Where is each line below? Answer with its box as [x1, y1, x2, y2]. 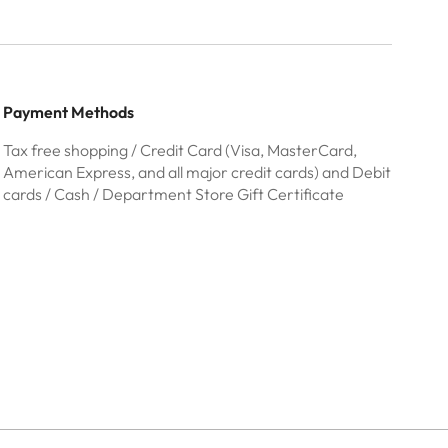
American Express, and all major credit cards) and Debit [2, 162, 391, 182]
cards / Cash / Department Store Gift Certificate [2, 184, 344, 204]
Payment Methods [2, 102, 134, 122]
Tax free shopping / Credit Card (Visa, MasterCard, [2, 140, 357, 160]
